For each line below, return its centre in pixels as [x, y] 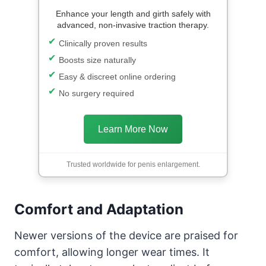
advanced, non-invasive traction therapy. [133, 25]
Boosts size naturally [97, 60]
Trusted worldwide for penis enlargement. [133, 164]
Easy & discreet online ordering [117, 76]
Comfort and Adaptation [99, 209]
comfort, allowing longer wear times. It [112, 252]
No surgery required [96, 93]
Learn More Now [133, 129]
